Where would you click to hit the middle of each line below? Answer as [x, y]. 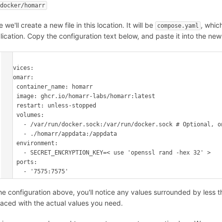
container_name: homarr [10, 86]
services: [18, 68]
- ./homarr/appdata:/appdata [13, 134]
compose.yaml [178, 26]
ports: [10, 162]
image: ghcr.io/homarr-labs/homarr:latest [10, 96]
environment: [10, 143]
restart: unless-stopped [10, 105]
